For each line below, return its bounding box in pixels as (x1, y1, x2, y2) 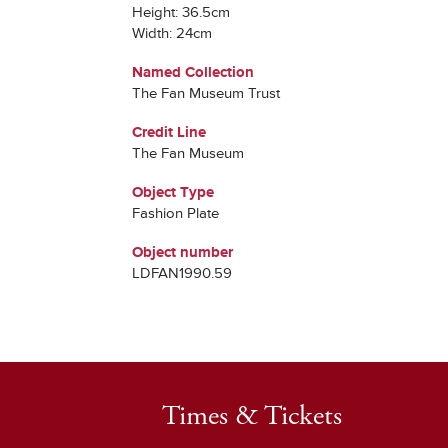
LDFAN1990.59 (132, 264, 232, 283)
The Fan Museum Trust (132, 84, 280, 103)
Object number (132, 243, 233, 262)
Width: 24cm (132, 24, 212, 43)
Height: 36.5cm (132, 3, 230, 22)
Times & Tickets (162, 398, 342, 434)
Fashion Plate (132, 204, 219, 223)
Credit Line (132, 123, 206, 142)
